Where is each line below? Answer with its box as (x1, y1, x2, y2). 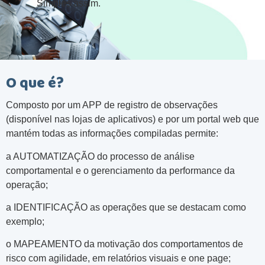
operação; (6, 179, 48, 190)
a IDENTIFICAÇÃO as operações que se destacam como (6, 202, 246, 212)
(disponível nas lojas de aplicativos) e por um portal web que (6, 114, 259, 125)
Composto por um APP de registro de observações (6, 100, 218, 111)
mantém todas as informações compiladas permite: (6, 128, 218, 139)
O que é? (6, 70, 64, 101)
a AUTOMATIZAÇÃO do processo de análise (6, 151, 195, 161)
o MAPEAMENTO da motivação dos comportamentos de (6, 239, 243, 250)
